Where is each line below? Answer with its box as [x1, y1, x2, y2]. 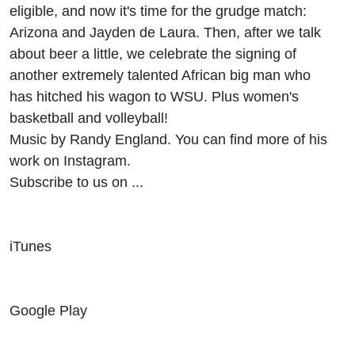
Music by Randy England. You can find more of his [10, 130, 327, 147]
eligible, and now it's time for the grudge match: [10, 2, 307, 19]
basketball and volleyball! [10, 109, 168, 126]
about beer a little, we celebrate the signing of [10, 44, 296, 62]
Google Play [10, 301, 91, 319]
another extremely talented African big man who [10, 66, 311, 83]
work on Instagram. [10, 151, 131, 169]
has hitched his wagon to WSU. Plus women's [10, 87, 299, 105]
